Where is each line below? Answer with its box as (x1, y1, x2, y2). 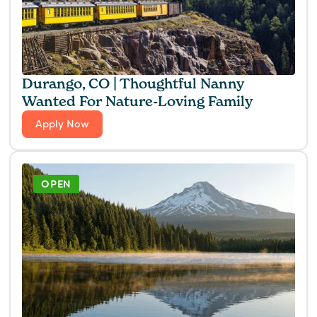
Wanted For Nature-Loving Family (22, 93, 254, 110)
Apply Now (35, 117, 90, 131)
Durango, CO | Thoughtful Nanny (22, 75, 246, 93)
